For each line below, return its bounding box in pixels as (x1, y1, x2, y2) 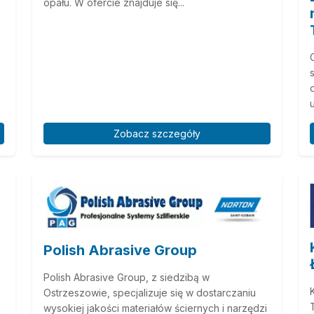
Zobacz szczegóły (114, 128, 200, 139)
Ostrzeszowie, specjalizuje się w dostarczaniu (43, 287, 256, 299)
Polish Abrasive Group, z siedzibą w (43, 271, 210, 284)
